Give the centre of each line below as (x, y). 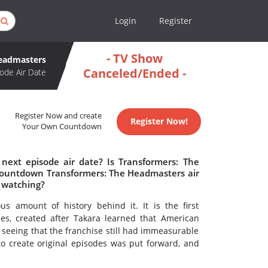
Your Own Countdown (62, 127)
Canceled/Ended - (134, 73)
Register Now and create (59, 116)
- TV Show (134, 58)
